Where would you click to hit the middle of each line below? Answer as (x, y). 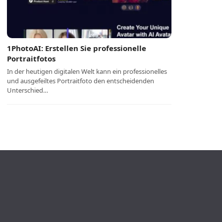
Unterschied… (28, 90)
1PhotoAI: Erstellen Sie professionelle (77, 48)
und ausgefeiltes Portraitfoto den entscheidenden (81, 81)
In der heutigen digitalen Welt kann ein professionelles (87, 71)
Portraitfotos (31, 58)
